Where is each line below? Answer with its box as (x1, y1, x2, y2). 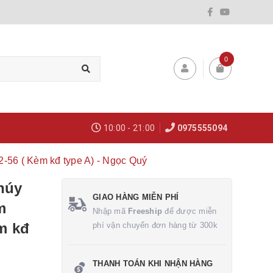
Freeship (128, 207, 162, 216)
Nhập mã (93, 207, 128, 216)
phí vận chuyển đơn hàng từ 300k (93, 221, 218, 230)
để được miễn (162, 207, 217, 216)
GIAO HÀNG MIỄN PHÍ (93, 193, 179, 202)
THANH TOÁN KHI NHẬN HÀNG (93, 259, 213, 268)
